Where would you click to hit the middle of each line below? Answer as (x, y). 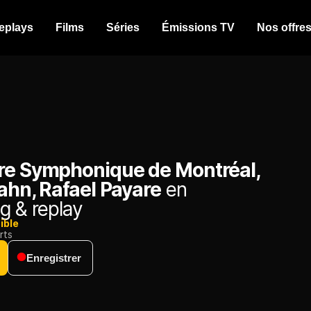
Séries (123, 27)
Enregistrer (54, 258)
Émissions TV (198, 27)
